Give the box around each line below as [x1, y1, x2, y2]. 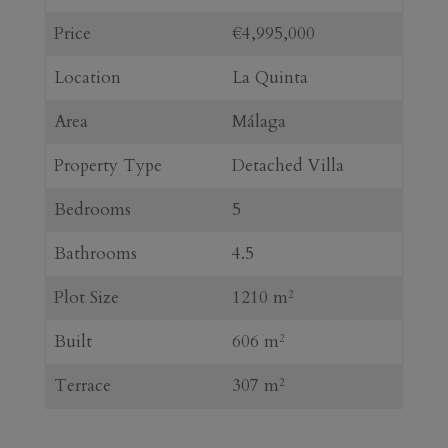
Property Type [53, 153, 162, 177]
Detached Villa [231, 153, 344, 177]
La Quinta [231, 65, 308, 89]
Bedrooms [53, 197, 131, 221]
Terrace [53, 373, 111, 397]
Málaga [231, 109, 286, 133]
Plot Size [53, 285, 119, 309]
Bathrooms [53, 241, 137, 265]
